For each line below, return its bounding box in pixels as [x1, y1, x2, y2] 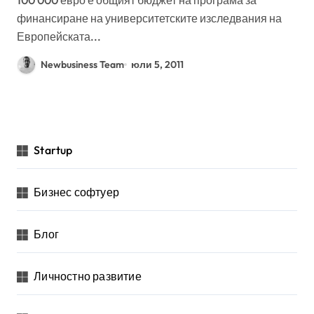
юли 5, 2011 [131, 57, 184, 71]
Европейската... [17, 29, 101, 43]
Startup [34, 143, 73, 158]
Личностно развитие [34, 269, 142, 284]
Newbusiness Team [41, 57, 124, 71]
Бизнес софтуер [34, 185, 120, 200]
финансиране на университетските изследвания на [17, 11, 282, 25]
